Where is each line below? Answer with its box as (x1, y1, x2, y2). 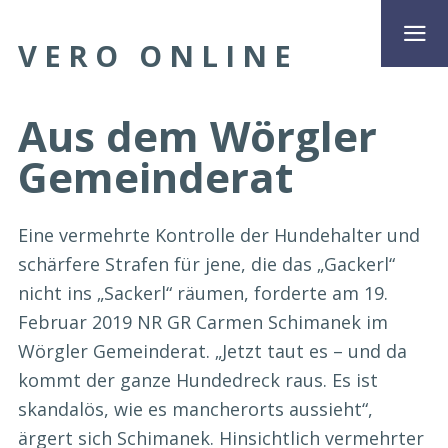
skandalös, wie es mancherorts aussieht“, (18, 397, 373, 422)
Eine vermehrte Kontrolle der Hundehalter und (18, 223, 420, 248)
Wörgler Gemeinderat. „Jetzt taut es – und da (18, 339, 407, 364)
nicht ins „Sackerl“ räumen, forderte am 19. (18, 281, 388, 306)
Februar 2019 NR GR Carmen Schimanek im (18, 310, 388, 335)
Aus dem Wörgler (18, 106, 377, 164)
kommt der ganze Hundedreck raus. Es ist (18, 368, 378, 393)
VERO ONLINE (18, 35, 298, 76)
